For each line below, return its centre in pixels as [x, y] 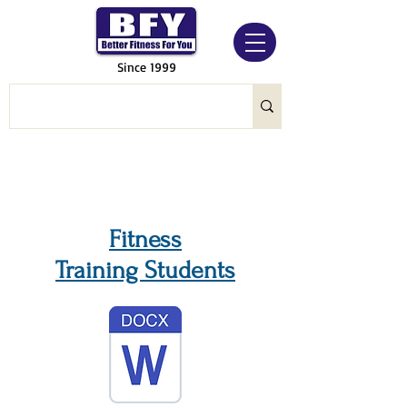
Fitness [145, 239]
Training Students [145, 270]
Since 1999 [146, 67]
